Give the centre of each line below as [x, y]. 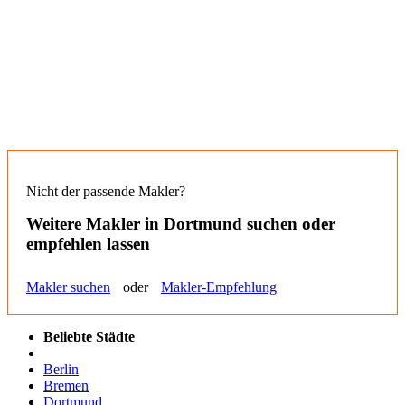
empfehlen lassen [88, 243]
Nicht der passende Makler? [106, 191]
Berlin [61, 370]
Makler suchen [68, 287]
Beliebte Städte [89, 337]
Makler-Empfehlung [219, 287]
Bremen [66, 386]
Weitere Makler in [95, 223]
